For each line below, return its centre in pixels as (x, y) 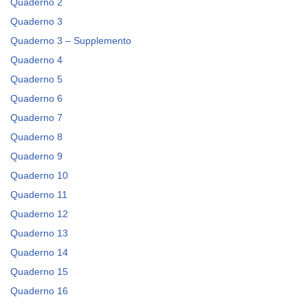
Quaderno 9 (36, 156)
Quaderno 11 (39, 195)
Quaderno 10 (39, 176)
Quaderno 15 (39, 272)
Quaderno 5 (36, 79)
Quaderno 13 (39, 233)
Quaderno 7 (36, 118)
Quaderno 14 (39, 253)
